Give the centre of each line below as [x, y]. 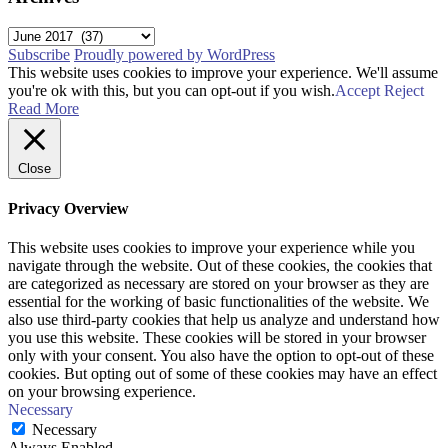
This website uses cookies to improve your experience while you [211, 248]
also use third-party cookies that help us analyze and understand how [224, 320]
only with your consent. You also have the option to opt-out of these [221, 356]
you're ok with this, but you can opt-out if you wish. [171, 90]
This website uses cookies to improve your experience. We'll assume [223, 72]
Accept [357, 90]
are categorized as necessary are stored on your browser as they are [218, 284]
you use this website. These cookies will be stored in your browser [217, 338]
